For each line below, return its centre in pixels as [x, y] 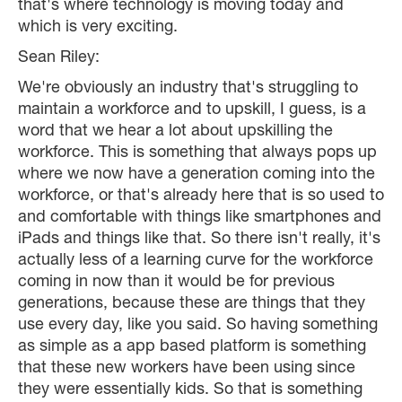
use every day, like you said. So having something [198, 326]
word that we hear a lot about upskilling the [175, 132]
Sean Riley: [59, 59]
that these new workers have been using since [187, 369]
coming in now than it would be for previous [176, 283]
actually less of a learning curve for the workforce [196, 262]
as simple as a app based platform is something [192, 348]
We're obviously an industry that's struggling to [188, 89]
